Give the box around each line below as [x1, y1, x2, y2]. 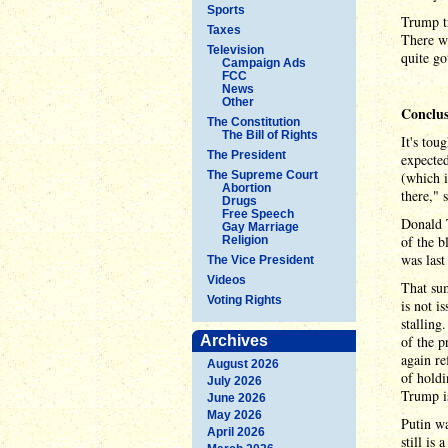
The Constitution [207, 114, 300, 129]
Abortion [222, 180, 271, 195]
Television [207, 42, 264, 57]
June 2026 [207, 390, 266, 405]
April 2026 [207, 424, 265, 439]
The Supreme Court [207, 167, 318, 182]
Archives [200, 331, 268, 349]
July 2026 [207, 373, 262, 388]
